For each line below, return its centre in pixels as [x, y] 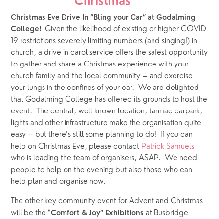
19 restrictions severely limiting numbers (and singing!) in [104, 41]
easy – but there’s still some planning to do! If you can [102, 135]
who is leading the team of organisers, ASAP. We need [104, 158]
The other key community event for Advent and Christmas [107, 201]
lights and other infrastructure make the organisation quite [106, 123]
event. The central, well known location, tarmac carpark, [107, 111]
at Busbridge [166, 213]
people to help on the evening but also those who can [102, 170]
